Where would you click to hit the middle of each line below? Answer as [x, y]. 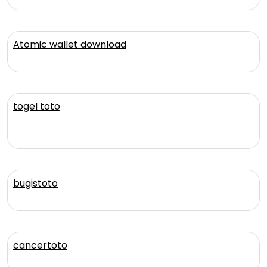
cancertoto [40, 245]
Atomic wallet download [70, 44]
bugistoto [35, 183]
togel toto [37, 106]
